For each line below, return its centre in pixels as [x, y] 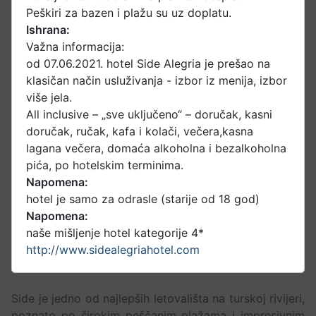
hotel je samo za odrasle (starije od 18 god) [143, 199]
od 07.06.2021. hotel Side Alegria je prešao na [148, 64]
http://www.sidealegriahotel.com [113, 250]
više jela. [49, 98]
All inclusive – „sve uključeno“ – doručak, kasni [149, 115]
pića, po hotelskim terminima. [105, 165]
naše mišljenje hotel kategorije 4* [115, 233]
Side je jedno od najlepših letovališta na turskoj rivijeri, [158, 299]
